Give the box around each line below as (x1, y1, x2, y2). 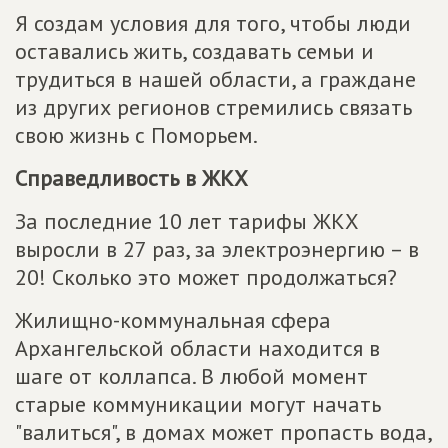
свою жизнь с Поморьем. (15, 121, 258, 150)
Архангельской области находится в (15, 334, 380, 363)
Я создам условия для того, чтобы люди (15, 9, 411, 38)
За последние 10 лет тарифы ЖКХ (15, 207, 359, 236)
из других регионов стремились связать (15, 93, 412, 122)
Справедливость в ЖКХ (15, 164, 248, 193)
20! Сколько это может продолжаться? (15, 263, 397, 292)
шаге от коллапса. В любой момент (15, 362, 368, 391)
